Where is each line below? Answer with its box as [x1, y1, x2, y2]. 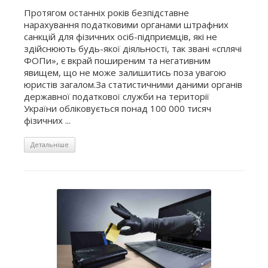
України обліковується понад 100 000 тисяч [24, 102, 211, 114]
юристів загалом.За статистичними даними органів [24, 78, 242, 90]
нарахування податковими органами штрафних [24, 18, 229, 31]
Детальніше [31, 139, 69, 149]
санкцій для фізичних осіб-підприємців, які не [24, 30, 217, 42]
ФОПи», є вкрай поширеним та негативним [24, 54, 211, 66]
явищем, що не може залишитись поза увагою [24, 66, 226, 78]
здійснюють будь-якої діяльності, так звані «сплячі [24, 42, 242, 54]
